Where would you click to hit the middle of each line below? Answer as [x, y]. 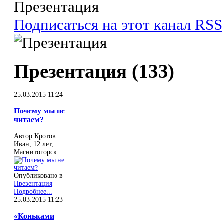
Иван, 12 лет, [33, 144]
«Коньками [34, 216]
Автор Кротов [35, 136]
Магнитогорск [35, 152]
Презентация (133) [94, 71]
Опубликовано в [38, 176]
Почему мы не [39, 111]
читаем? [29, 120]
